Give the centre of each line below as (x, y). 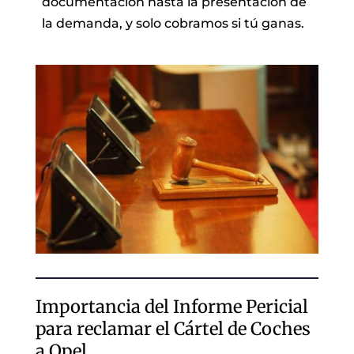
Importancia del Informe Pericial (171, 306)
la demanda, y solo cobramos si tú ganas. (173, 23)
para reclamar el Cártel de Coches (173, 328)
